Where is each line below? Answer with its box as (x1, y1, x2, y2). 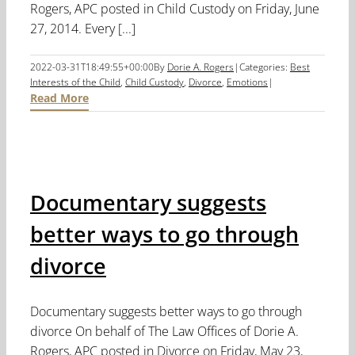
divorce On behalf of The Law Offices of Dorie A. (30, 323, 299, 341)
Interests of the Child (30, 75, 120, 90)
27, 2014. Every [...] (30, 20, 136, 38)
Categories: (239, 60, 290, 74)
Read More (30, 90, 89, 106)
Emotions (227, 75, 268, 90)
